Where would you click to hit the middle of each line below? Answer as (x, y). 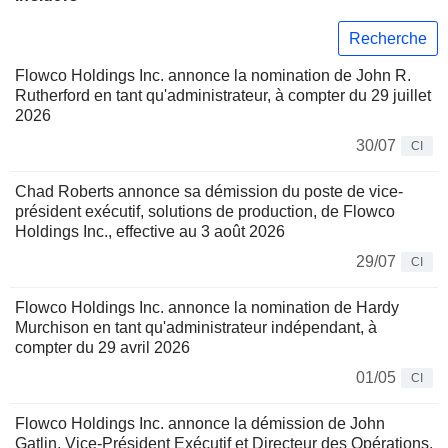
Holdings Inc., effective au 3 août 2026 (150, 232)
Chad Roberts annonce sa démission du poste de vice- (209, 192)
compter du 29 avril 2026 (102, 348)
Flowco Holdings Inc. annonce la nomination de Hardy (207, 308)
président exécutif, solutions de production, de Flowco (205, 212)
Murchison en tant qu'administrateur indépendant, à (196, 328)
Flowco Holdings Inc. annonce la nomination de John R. (213, 76)
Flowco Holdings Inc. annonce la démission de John (200, 424)
